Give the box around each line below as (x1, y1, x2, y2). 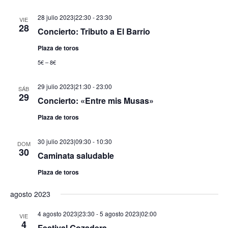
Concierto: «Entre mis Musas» (37, 95, 154, 106)
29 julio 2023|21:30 (37, 82, 91, 91)
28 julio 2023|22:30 (37, 13, 91, 21)
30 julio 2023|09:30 (37, 137, 91, 146)
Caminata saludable (37, 150, 114, 161)
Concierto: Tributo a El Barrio (37, 25, 150, 37)
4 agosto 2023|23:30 (37, 209, 95, 218)
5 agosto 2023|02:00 (99, 209, 157, 218)
